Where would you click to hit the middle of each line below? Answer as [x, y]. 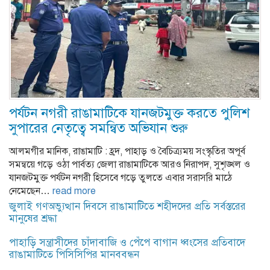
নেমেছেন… [31, 191]
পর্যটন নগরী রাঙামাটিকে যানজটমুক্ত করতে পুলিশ [129, 113]
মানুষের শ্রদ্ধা [33, 219]
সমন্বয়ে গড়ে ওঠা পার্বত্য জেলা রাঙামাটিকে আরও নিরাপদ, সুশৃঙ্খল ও [130, 165]
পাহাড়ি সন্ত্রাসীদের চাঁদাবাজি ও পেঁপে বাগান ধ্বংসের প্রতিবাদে [127, 243]
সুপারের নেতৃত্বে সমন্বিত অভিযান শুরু [99, 128]
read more [74, 191]
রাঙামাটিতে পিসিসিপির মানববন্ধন [74, 255]
